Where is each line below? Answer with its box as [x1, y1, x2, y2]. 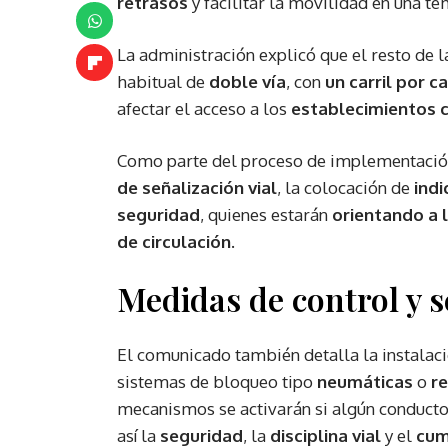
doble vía [209, 71, 286, 93]
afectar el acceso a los [117, 98, 291, 120]
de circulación [117, 231, 231, 253]
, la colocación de [277, 177, 414, 199]
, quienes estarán [200, 204, 332, 226]
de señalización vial [117, 177, 277, 199]
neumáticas [317, 371, 413, 393]
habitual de [117, 71, 209, 93]
